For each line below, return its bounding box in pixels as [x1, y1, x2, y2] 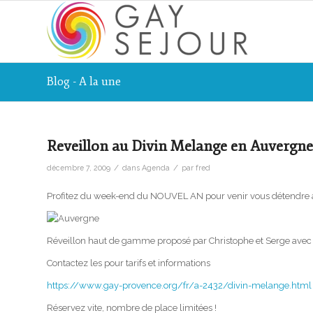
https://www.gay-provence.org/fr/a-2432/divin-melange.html [47, 280, 312, 291]
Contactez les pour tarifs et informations [47, 258, 210, 269]
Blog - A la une [47, 75, 121, 89]
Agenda [142, 163, 170, 172]
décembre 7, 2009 [47, 163, 110, 172]
